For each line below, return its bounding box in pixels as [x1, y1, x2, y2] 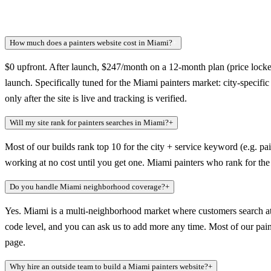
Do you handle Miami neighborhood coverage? [10, 182, 165, 192]
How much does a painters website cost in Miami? [10, 38, 172, 48]
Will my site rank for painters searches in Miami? [10, 118, 169, 128]
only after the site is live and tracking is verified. [5, 93, 187, 104]
